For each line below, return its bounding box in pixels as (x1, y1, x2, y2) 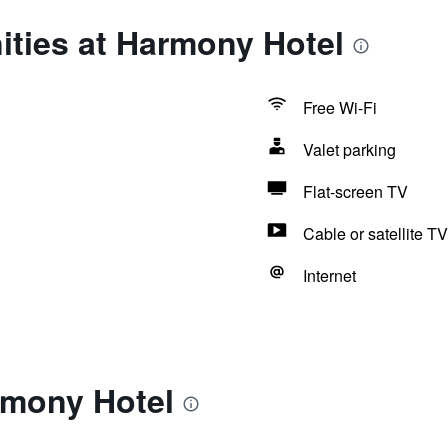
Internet (302, 264, 356, 287)
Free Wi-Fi (302, 96, 377, 119)
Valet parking (302, 138, 396, 161)
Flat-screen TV (302, 180, 408, 203)
